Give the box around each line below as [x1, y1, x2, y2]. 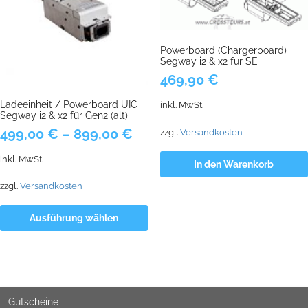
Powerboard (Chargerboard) [159, 45, 287, 56]
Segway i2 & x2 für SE [159, 56, 258, 67]
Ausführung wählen [30, 212, 119, 224]
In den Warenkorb [194, 158, 274, 170]
